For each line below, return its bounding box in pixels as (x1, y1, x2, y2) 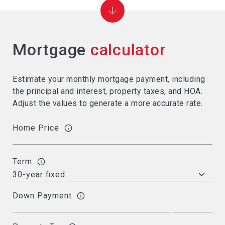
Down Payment (13, 191, 72, 201)
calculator (90, 40, 166, 59)
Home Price (13, 123, 59, 133)
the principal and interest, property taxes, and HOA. (13, 86, 202, 96)
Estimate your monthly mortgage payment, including (13, 74, 205, 84)
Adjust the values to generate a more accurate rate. (13, 98, 203, 108)
